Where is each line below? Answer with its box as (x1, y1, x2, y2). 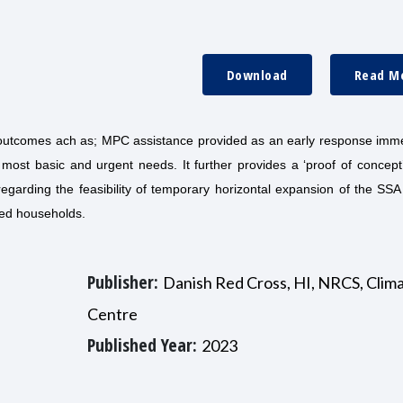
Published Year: (86, 333, 201, 357)
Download (226, 66, 288, 84)
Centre (86, 304, 138, 324)
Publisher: (86, 270, 163, 294)
